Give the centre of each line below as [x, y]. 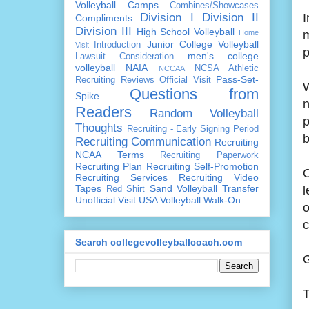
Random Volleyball [204, 113]
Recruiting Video [219, 177]
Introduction [118, 44]
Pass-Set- [237, 79]
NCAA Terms [110, 154]
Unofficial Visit [106, 200]
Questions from [194, 94]
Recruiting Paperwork [210, 155]
